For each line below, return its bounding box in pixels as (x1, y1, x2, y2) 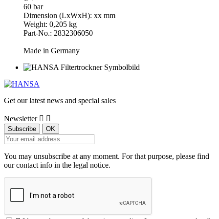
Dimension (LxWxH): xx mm (23, 11, 115, 20)
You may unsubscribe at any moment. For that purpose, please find (4, 152, 209, 160)
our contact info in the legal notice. (4, 160, 110, 169)
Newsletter (4, 114, 37, 123)
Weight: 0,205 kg (23, 20, 77, 28)
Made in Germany (23, 46, 80, 55)
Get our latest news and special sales (4, 96, 116, 105)
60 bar (23, 2, 43, 11)
